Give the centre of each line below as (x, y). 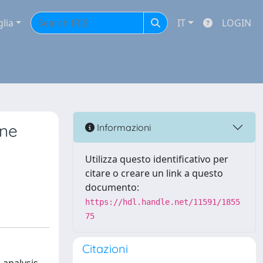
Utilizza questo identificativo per (157, 159)
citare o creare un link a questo (154, 173)
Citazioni (105, 249)
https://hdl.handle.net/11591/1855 (163, 202)
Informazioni (123, 127)
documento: (112, 187)
